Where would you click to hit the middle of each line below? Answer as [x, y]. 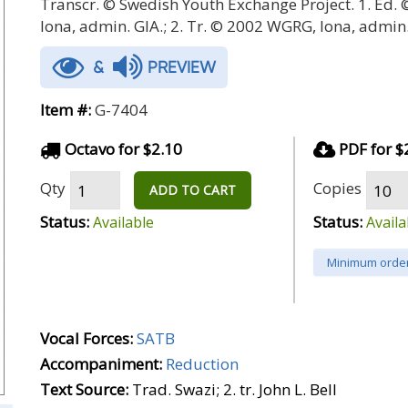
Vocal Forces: [87, 338]
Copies [337, 188]
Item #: [66, 110]
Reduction [202, 364]
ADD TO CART [193, 190]
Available [123, 222]
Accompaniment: [101, 364]
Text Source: [84, 389]
